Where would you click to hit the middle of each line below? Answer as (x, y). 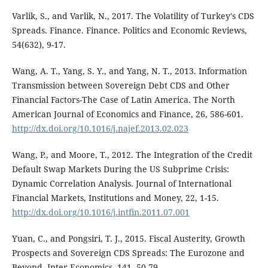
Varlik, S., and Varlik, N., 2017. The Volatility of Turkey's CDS (133, 16)
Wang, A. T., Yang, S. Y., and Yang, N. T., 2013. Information (129, 71)
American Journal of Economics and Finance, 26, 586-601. (127, 114)
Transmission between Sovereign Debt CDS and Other (121, 85)
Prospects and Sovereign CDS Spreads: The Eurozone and (128, 252)
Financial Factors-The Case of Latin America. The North (123, 99)
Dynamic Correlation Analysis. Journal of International (121, 183)
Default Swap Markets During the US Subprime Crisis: (120, 169)
